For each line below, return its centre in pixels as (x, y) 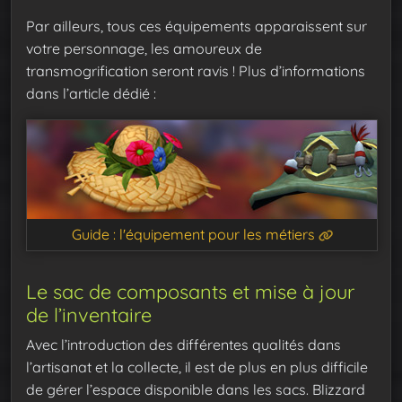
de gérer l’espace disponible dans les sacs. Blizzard (196, 390)
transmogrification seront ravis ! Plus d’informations (196, 71)
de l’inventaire (89, 315)
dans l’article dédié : (91, 94)
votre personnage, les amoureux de (144, 49)
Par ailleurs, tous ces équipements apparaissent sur (197, 26)
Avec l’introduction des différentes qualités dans (184, 345)
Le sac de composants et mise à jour (190, 292)
